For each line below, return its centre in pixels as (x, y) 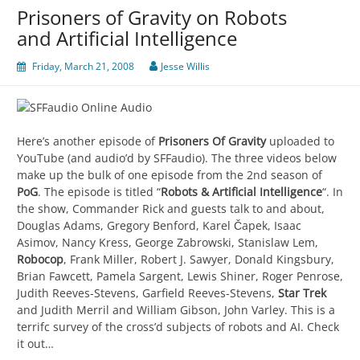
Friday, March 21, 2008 (83, 67)
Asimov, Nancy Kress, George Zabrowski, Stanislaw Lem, (168, 243)
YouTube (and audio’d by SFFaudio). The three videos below (177, 158)
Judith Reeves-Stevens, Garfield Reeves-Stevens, (147, 293)
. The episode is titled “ (99, 192)
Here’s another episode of (88, 141)
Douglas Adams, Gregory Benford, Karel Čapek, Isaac (159, 226)
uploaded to (300, 141)
